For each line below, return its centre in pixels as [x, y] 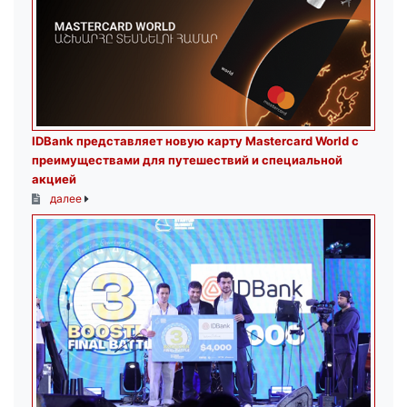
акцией [54, 179]
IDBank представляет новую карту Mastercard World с [195, 141]
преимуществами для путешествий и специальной [187, 160]
